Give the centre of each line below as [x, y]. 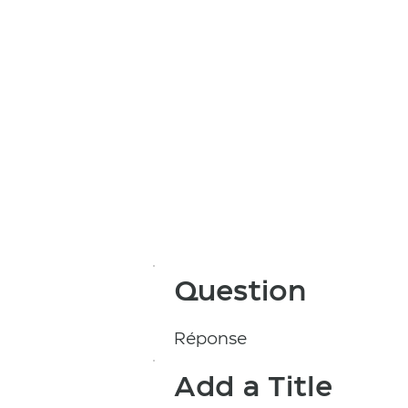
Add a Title [254, 388]
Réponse [211, 340]
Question [240, 293]
